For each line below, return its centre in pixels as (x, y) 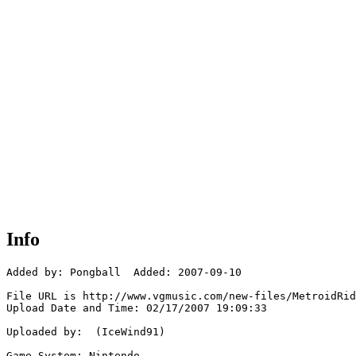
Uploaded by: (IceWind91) (86, 332)
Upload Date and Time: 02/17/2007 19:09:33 (137, 308)
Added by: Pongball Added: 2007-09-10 (124, 273)
